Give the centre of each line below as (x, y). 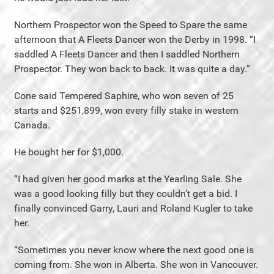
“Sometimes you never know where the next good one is (134, 250)
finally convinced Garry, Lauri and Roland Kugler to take (133, 208)
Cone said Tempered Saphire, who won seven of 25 (124, 95)
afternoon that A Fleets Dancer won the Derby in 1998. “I (135, 39)
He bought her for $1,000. (69, 152)
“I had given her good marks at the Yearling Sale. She (128, 179)
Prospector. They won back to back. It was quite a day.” (132, 68)
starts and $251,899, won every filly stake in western (126, 110)
